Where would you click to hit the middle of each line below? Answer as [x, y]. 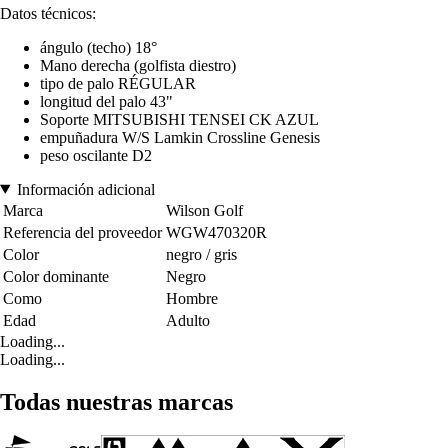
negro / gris [201, 254]
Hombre [192, 298]
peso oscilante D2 [96, 155]
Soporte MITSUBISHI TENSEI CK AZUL [179, 119]
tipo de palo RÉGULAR [118, 83]
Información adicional [85, 189]
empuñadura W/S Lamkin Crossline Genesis [180, 137]
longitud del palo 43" [106, 101]
